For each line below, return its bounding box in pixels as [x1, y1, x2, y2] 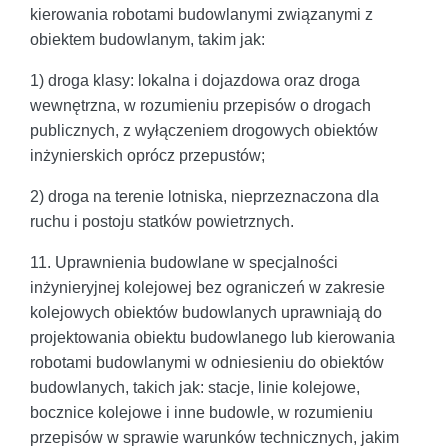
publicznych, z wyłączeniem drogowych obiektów [30, 121, 378, 139]
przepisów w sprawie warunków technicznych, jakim [30, 428, 399, 446]
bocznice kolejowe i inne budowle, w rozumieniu [30, 403, 373, 421]
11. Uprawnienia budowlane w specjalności [30, 253, 338, 271]
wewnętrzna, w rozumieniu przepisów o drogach [30, 96, 371, 114]
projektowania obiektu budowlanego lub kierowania [30, 328, 395, 346]
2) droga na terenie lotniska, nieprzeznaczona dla [30, 187, 379, 205]
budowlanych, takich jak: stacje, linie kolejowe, [30, 378, 360, 396]
